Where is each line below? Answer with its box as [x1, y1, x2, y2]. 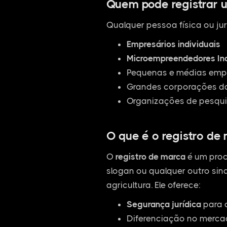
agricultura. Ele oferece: [106, 180, 201, 190]
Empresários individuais [126, 39, 220, 49]
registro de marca [115, 152, 185, 162]
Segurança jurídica [126, 199, 201, 209]
